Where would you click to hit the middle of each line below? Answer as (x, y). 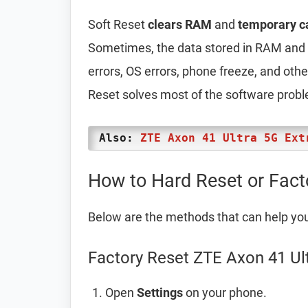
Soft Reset (118, 24)
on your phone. (225, 293)
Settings (160, 293)
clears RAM (180, 24)
